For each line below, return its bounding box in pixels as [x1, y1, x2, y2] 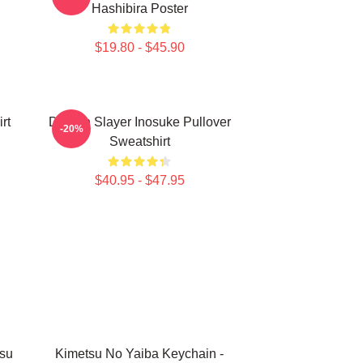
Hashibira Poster [91, 2, 188, 15]
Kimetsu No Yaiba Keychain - [55, 347, 224, 361]
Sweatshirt [109, 135, 170, 148]
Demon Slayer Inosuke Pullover [48, 115, 231, 129]
